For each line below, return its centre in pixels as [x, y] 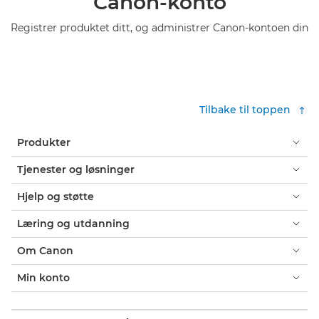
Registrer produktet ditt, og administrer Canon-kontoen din [159, 27]
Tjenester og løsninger [76, 169]
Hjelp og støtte [56, 196]
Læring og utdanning [73, 223]
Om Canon [45, 250]
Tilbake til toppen [245, 109]
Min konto [43, 277]
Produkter [44, 142]
